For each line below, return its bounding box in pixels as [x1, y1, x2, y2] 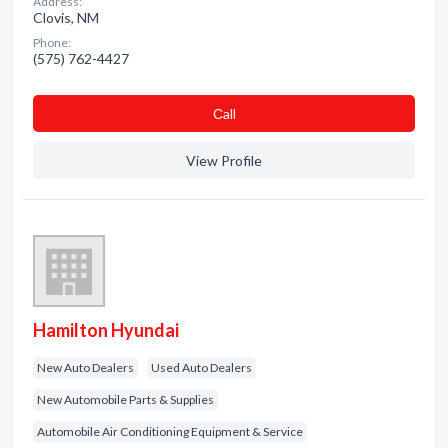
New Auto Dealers [37, 360, 134, 375]
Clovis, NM [33, 9, 99, 26]
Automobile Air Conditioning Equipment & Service [37, 424, 303, 439]
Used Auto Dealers [151, 360, 252, 375]
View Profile [186, 152, 262, 169]
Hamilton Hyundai [33, 319, 179, 341]
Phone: [33, 35, 71, 50]
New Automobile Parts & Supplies [37, 392, 214, 407]
